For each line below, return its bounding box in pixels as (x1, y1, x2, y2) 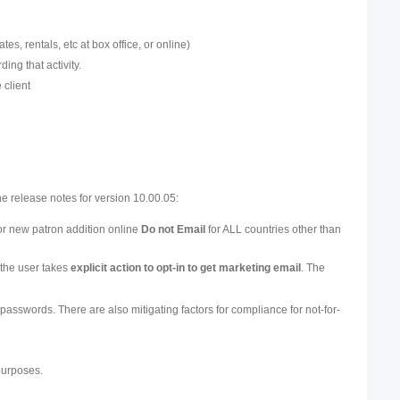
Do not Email (141, 222, 206, 236)
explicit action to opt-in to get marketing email (71, 261, 302, 274)
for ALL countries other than (205, 222, 342, 236)
